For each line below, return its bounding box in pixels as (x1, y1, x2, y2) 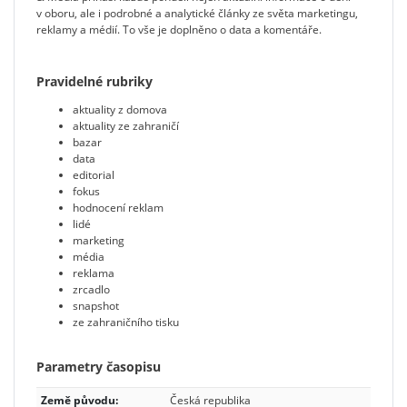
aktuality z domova (73, 101, 167, 117)
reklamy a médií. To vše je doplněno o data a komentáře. (36, 21, 322, 37)
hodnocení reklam (73, 199, 164, 215)
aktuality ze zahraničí (73, 117, 179, 134)
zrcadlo (73, 281, 110, 297)
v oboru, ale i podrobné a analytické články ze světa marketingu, (36, 5, 358, 21)
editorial (73, 166, 114, 183)
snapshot (73, 297, 119, 313)
